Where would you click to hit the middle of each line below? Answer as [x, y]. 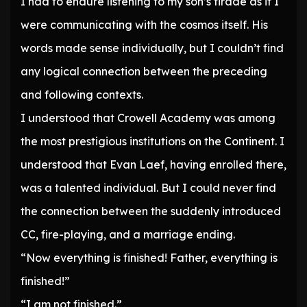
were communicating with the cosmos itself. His [144, 25]
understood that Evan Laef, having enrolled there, [153, 165]
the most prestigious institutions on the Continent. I [152, 142]
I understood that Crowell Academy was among [148, 118]
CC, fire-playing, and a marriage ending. [128, 235]
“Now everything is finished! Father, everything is [149, 258]
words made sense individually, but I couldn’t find [152, 48]
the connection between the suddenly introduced [151, 211]
